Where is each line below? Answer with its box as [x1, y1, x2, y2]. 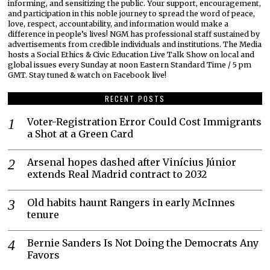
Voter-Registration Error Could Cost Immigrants [27, 116, 262, 128]
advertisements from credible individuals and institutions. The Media [8, 40, 262, 49]
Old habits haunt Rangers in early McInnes [27, 196, 236, 209]
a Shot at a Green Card [27, 128, 134, 140]
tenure [27, 209, 60, 221]
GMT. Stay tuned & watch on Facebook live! [8, 71, 167, 80]
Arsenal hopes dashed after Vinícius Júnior [27, 156, 237, 169]
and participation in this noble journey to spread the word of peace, [8, 9, 256, 19]
